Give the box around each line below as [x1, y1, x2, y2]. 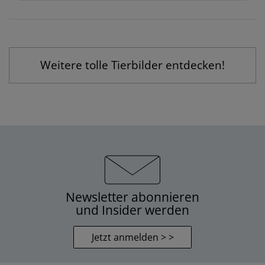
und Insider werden [76, 202, 189, 219]
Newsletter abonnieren [66, 189, 199, 206]
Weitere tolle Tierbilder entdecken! [40, 56, 225, 73]
